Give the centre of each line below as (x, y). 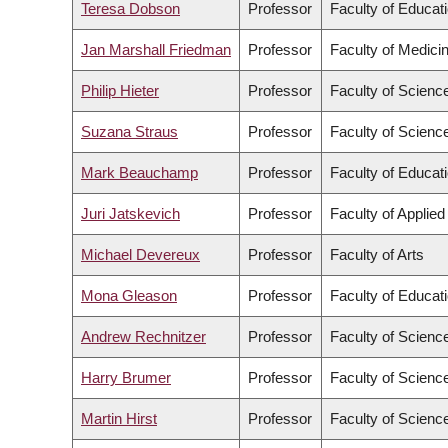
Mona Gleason (129, 296)
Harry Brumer (126, 378)
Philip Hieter (120, 91)
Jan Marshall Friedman (156, 50)
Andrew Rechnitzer (143, 337)
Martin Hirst (119, 419)
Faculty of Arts (377, 255)
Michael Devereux (140, 255)
